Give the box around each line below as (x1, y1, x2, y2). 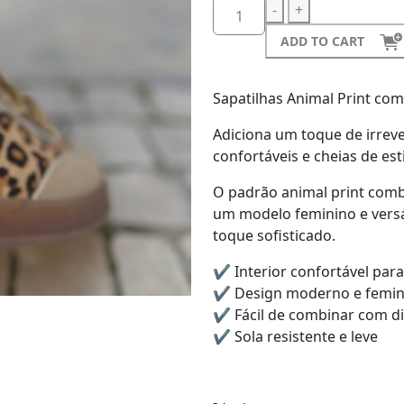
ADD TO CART (280, 32, 365, 50)
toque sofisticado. (213, 225, 335, 245)
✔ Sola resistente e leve (213, 326, 378, 346)
